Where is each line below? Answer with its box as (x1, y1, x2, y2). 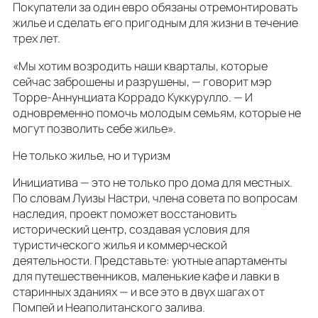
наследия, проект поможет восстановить (13, 206, 237, 222)
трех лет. (13, 31, 65, 47)
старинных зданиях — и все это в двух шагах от (13, 284, 265, 300)
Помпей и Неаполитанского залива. (13, 300, 209, 316)
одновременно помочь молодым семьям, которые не (13, 104, 301, 121)
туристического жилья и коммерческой (13, 237, 227, 253)
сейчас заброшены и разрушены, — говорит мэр (13, 73, 272, 89)
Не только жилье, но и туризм (13, 148, 170, 164)
